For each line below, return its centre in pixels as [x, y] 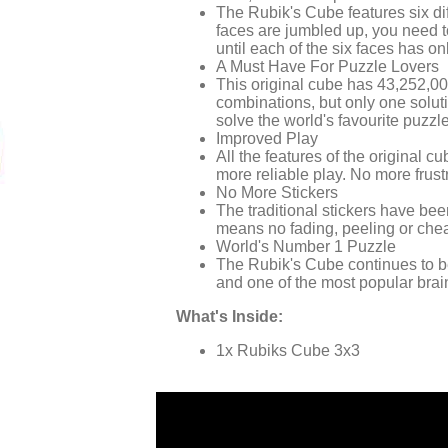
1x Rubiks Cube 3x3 [287, 351]
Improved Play [266, 139]
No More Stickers [276, 193]
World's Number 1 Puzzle [305, 247]
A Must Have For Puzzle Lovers [327, 67]
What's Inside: [229, 317]
